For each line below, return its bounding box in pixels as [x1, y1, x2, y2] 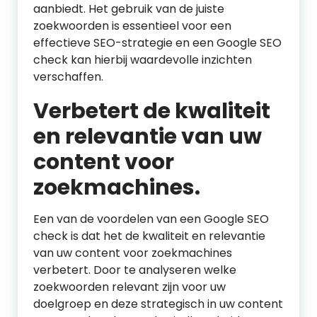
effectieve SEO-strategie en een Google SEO [33, 35, 282, 51]
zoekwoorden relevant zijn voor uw [33, 279, 226, 295]
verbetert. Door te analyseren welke [33, 262, 236, 278]
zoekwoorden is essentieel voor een [33, 18, 231, 34]
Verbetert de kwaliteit [33, 96, 270, 126]
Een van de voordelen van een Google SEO [33, 211, 269, 227]
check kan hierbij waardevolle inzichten [33, 52, 252, 68]
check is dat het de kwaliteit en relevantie [33, 228, 265, 244]
